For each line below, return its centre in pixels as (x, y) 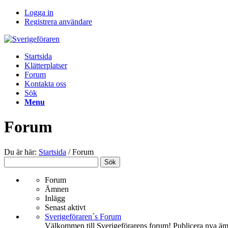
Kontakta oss (45, 84)
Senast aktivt (65, 207)
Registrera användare (58, 22)
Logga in (39, 12)
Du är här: (20, 152)
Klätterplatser (46, 65)
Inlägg (55, 198)
